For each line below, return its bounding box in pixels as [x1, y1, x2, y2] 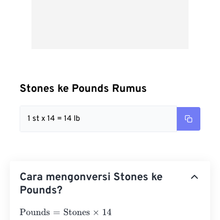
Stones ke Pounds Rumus [20, 82, 147, 96]
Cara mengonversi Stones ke [20, 171, 163, 184]
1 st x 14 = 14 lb [27, 114, 80, 124]
